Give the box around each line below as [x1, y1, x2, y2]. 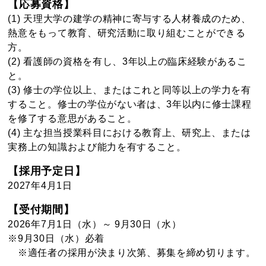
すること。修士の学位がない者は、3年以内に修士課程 [8, 99, 252, 109]
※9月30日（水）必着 [8, 233, 104, 243]
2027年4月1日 [8, 180, 72, 191]
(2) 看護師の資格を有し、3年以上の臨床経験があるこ [8, 56, 247, 66]
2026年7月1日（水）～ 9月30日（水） [8, 218, 192, 229]
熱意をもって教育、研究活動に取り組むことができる [8, 27, 246, 38]
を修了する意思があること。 [8, 113, 137, 123]
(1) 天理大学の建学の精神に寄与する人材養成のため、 [8, 13, 251, 24]
